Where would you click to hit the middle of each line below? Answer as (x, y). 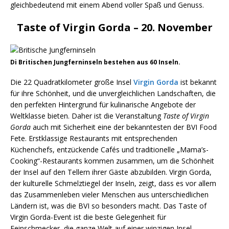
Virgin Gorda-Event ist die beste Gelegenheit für (88, 217)
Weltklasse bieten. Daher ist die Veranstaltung (87, 116)
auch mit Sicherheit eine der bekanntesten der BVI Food (124, 127)
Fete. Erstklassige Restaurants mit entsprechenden (94, 139)
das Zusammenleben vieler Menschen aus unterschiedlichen (109, 195)
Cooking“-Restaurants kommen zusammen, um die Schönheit (112, 161)
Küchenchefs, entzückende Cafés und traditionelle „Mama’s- (109, 150)
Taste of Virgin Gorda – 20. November (114, 28)
